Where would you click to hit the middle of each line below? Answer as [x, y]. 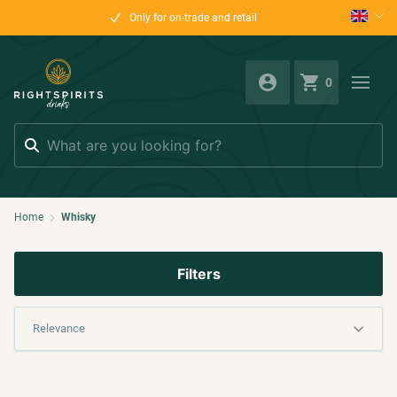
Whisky [78, 217]
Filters [198, 273]
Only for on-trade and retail [194, 18]
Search [35, 132]
